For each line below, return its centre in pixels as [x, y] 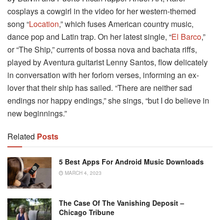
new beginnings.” [37, 113]
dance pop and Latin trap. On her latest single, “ [89, 36]
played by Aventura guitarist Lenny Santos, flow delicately [108, 62]
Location [44, 24]
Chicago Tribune [87, 212]
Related [21, 136]
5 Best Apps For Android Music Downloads [131, 161]
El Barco [186, 36]
